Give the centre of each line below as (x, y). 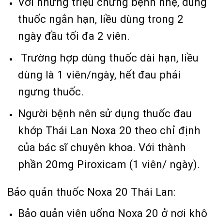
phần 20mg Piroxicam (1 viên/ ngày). (109, 164)
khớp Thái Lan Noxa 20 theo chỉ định (109, 131)
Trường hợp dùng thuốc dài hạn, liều (108, 57)
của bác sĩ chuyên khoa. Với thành (102, 147)
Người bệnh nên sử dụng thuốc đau (105, 114)
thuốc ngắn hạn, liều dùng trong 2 (101, 19)
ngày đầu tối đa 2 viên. (74, 36)
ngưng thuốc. (51, 91)
